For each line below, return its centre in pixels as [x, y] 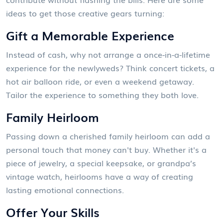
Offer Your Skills [53, 212]
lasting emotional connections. [65, 190]
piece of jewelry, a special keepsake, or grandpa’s [101, 163]
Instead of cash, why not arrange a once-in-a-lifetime [108, 54]
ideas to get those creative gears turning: [85, 13]
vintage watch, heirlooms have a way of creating [100, 176]
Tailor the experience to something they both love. [102, 95]
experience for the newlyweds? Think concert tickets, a [110, 68]
